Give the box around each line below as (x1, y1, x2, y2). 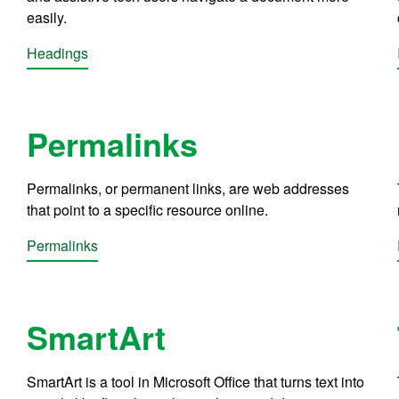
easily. (27, 7, 68, 28)
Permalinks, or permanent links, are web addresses (27, 178, 350, 199)
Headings (27, 43, 89, 64)
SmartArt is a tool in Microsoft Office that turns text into (27, 370, 365, 392)
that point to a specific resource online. (27, 199, 269, 221)
